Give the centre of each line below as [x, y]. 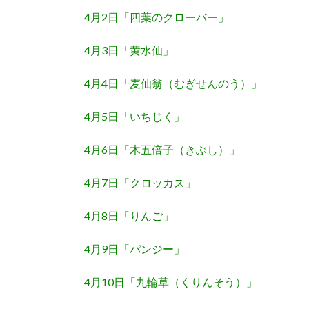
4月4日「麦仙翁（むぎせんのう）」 [173, 83]
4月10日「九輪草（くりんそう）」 [171, 282]
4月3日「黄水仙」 [129, 50]
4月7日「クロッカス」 [140, 183]
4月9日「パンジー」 [134, 249]
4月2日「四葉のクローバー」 [157, 17]
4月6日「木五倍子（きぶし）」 [162, 150]
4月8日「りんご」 [129, 216]
